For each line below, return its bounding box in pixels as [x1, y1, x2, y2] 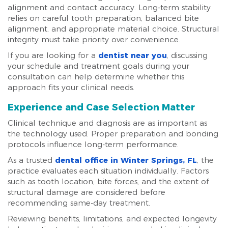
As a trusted [8, 155, 55, 165]
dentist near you [98, 50, 167, 60]
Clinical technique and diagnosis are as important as [8, 118, 207, 128]
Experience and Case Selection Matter [8, 102, 195, 113]
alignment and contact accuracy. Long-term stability [8, 3, 211, 12]
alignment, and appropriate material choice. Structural [8, 24, 219, 34]
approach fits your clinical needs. [8, 82, 134, 92]
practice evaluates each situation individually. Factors [8, 166, 209, 176]
